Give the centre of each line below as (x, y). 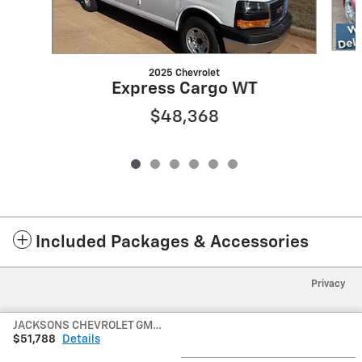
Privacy (328, 284)
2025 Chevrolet (184, 74)
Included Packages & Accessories (172, 243)
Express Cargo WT (184, 90)
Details (81, 339)
